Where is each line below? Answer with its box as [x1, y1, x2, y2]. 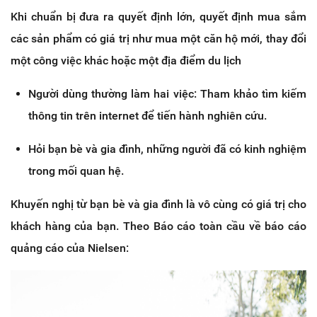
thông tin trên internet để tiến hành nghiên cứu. [28, 108, 267, 122]
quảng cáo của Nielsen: [11, 241, 129, 255]
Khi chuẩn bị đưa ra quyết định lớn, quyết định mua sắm [11, 9, 306, 23]
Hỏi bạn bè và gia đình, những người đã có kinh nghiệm [28, 142, 306, 156]
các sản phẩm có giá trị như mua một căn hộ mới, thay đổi [11, 31, 306, 45]
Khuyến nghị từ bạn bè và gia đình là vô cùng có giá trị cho [11, 197, 306, 211]
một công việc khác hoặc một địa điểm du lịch [11, 53, 241, 67]
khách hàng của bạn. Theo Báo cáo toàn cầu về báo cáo [11, 219, 306, 233]
